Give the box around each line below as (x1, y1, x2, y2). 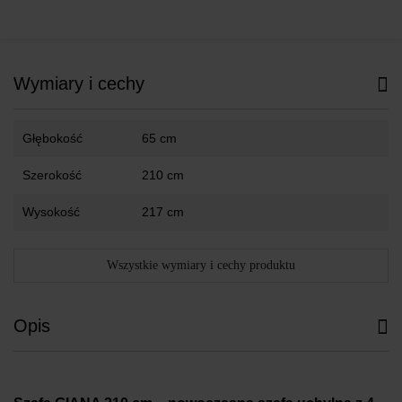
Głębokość (22, 130, 83, 145)
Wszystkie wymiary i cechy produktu (107, 258, 295, 272)
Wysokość (22, 204, 80, 219)
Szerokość (22, 167, 82, 182)
